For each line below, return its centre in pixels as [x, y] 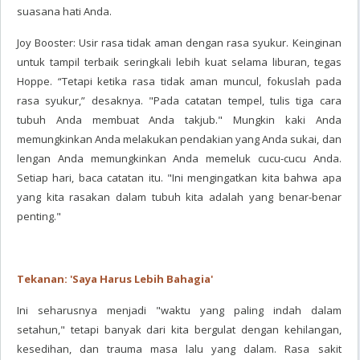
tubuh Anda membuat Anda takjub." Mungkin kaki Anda [179, 120]
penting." [39, 216]
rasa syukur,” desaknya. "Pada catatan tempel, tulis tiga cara [179, 100]
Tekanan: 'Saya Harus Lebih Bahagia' [115, 279]
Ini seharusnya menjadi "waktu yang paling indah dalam [179, 310]
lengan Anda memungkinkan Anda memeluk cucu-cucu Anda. [179, 158]
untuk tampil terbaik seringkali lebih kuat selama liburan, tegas [179, 62]
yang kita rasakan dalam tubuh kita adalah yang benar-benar [179, 197]
